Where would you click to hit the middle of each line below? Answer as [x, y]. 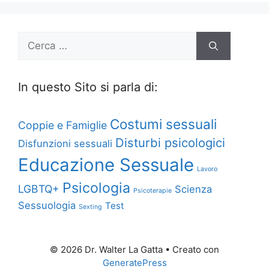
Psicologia [96, 188]
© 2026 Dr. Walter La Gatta [106, 250]
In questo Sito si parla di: [88, 87]
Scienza [193, 189]
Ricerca [35, 39]
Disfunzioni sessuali [65, 144]
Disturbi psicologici [170, 143]
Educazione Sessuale [106, 165]
